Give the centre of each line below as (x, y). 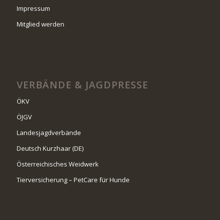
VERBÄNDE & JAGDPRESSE (82, 85)
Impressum (33, 8)
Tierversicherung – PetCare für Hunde (73, 180)
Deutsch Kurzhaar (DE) (50, 149)
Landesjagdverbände (49, 133)
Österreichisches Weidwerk (57, 164)
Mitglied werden (40, 24)
